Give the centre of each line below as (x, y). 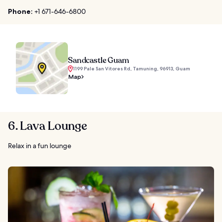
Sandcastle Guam (99, 61)
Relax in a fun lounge (40, 146)
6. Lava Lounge (48, 126)
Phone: (20, 12)
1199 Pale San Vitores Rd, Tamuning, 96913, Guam (132, 69)
